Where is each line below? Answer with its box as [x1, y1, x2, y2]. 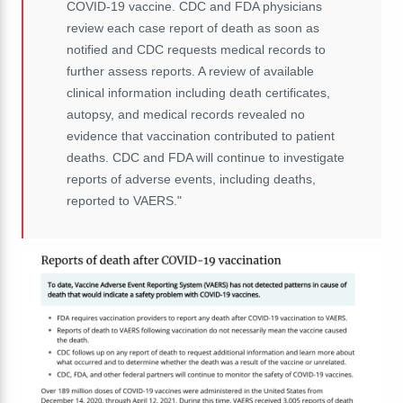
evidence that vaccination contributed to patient [67, 129, 335, 144]
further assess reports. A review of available [67, 64, 314, 79]
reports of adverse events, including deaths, [67, 172, 316, 187]
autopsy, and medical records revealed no [67, 107, 305, 122]
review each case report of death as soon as [67, 21, 319, 36]
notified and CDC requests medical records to [67, 42, 326, 58]
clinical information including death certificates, [67, 85, 330, 101]
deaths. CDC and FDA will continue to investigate [67, 150, 345, 166]
